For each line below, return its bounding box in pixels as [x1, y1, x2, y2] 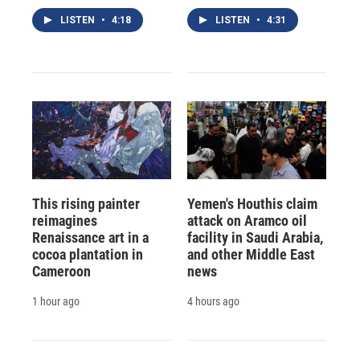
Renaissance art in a [32, 228, 149, 246]
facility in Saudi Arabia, [186, 228, 323, 246]
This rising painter [32, 194, 140, 212]
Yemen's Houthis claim [186, 194, 317, 212]
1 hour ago [32, 294, 80, 308]
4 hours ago [186, 294, 239, 308]
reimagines [32, 211, 97, 229]
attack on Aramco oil [186, 211, 307, 229]
